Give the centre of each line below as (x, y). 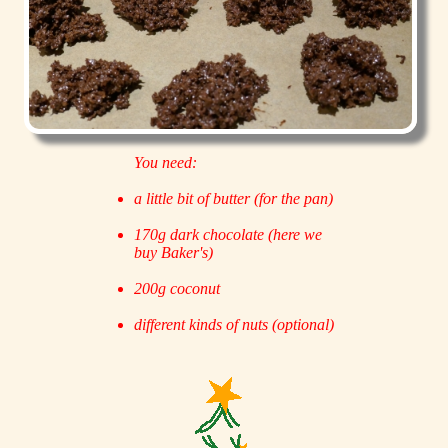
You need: (166, 163)
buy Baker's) (174, 253)
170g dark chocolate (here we (228, 235)
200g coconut (177, 289)
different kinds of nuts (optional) (234, 325)
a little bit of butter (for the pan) (234, 199)
